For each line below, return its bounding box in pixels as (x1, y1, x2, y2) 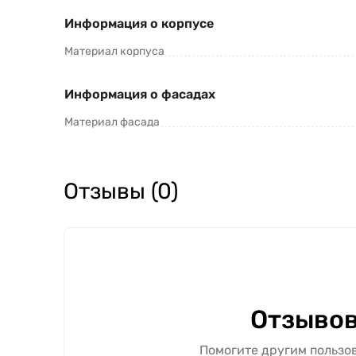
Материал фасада (64, 115, 160, 130)
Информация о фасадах (64, 87, 215, 103)
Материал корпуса (64, 44, 164, 59)
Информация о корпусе (64, 16, 214, 32)
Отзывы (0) (64, 178, 178, 205)
